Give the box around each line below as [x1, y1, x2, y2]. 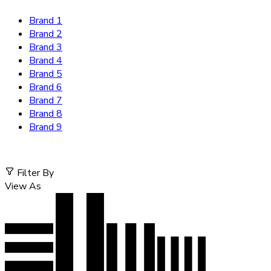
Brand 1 [29, 13, 62, 27]
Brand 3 [29, 40, 62, 54]
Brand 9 [29, 120, 62, 134]
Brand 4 [29, 53, 62, 67]
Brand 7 [29, 93, 62, 107]
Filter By [17, 166, 54, 180]
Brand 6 [29, 80, 62, 94]
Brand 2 [29, 27, 62, 41]
